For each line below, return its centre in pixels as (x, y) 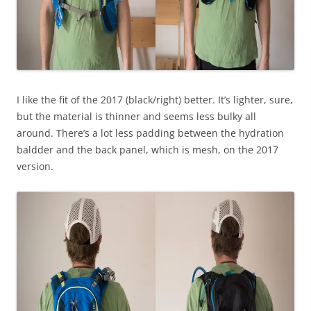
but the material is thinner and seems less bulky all (136, 116)
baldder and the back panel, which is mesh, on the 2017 (148, 149)
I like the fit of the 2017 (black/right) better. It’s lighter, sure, (155, 99)
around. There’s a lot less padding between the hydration (150, 133)
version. (36, 166)
